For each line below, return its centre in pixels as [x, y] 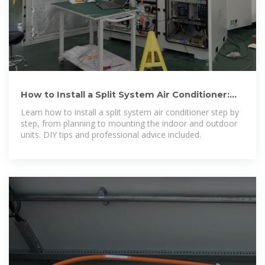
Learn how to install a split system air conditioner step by [130, 112]
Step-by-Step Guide [67, 106]
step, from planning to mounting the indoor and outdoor [129, 123]
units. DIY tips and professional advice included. [111, 134]
